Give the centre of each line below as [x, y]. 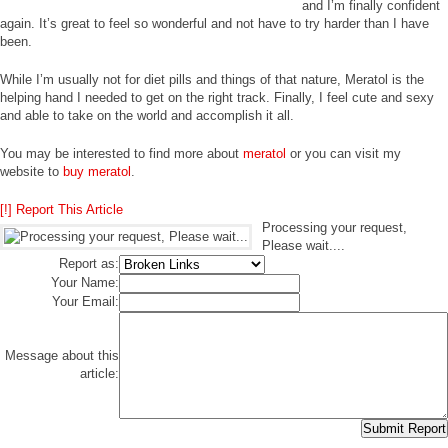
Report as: [89, 263]
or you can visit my [343, 153]
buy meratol [97, 171]
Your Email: [85, 301]
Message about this [62, 355]
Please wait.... [303, 245]
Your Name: [85, 282]
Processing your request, [334, 227]
